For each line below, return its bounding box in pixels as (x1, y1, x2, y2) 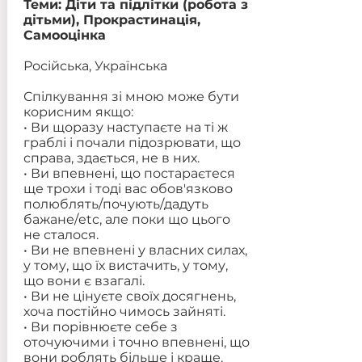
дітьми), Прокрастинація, (23, 12, 200, 27)
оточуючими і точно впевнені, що (23, 335, 250, 350)
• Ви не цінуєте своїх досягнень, (23, 288, 236, 304)
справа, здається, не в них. (23, 150, 200, 166)
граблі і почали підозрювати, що (23, 135, 241, 150)
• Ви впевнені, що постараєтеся (23, 166, 235, 181)
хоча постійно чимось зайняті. (23, 304, 225, 319)
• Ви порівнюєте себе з (23, 319, 178, 335)
